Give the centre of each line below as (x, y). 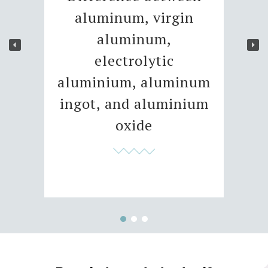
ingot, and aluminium (134, 104)
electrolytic (134, 61)
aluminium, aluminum (134, 82)
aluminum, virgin (134, 18)
